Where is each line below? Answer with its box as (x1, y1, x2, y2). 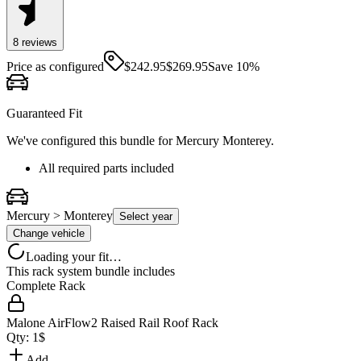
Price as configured (6, 59, 104, 73)
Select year (119, 210, 172, 223)
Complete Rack (6, 279, 85, 293)
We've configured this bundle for (6, 134, 176, 148)
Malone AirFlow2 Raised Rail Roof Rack (6, 316, 218, 330)
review (19, 35, 52, 48)
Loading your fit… (26, 250, 122, 264)
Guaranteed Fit (6, 106, 82, 121)
